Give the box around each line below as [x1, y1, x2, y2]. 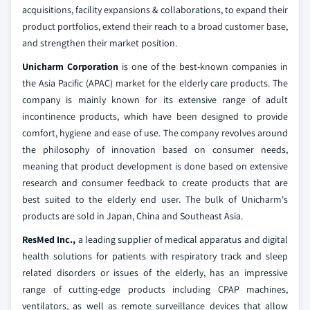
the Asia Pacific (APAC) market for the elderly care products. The [22, 76, 288, 89]
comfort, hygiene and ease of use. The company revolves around [22, 126, 288, 139]
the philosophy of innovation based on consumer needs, [22, 143, 288, 156]
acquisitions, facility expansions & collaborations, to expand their [22, 3, 288, 16]
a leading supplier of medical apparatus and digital [75, 232, 289, 246]
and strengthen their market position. [22, 36, 177, 49]
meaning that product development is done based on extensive [22, 159, 288, 172]
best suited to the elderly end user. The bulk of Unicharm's [22, 192, 288, 206]
